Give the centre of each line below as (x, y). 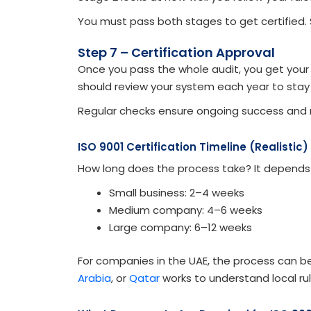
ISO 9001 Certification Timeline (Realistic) (193, 147)
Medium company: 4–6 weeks (186, 210)
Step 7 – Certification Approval (176, 53)
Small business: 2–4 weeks (177, 193)
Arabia (94, 278)
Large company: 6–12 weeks (180, 228)
